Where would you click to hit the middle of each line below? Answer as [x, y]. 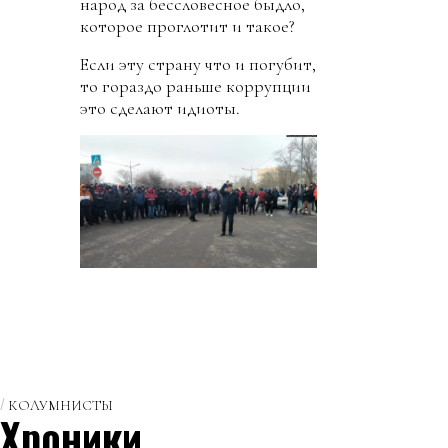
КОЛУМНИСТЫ [60, 406]
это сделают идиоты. [160, 108]
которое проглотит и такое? [187, 26]
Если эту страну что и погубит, [198, 64]
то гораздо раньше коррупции [195, 86]
